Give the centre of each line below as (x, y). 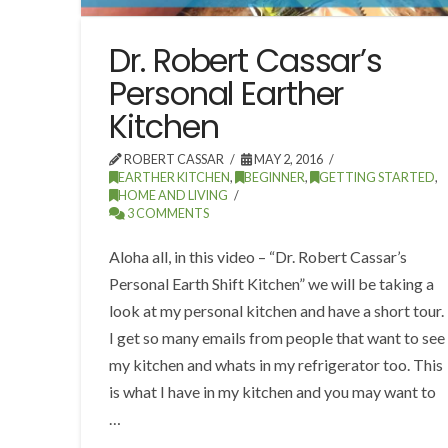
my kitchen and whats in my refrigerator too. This (276, 364)
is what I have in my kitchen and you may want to (273, 391)
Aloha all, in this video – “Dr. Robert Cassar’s (258, 256)
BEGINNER (275, 177)
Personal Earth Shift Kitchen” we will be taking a (272, 283)
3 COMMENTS (167, 213)
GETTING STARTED (377, 177)
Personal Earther (226, 93)
